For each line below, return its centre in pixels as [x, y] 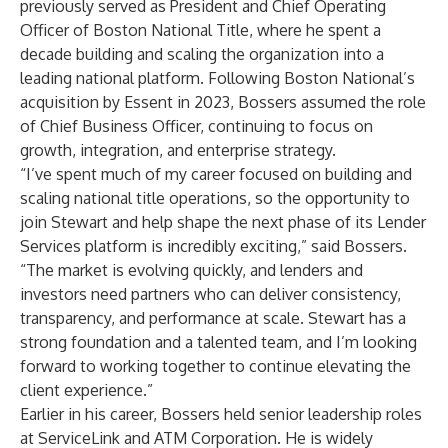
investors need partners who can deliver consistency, [210, 294]
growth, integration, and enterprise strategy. [178, 150]
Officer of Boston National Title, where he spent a [200, 30]
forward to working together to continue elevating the [215, 366]
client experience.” [86, 390]
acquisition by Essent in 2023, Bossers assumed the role [223, 102]
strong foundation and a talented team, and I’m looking [218, 342]
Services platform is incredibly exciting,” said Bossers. [213, 246]
